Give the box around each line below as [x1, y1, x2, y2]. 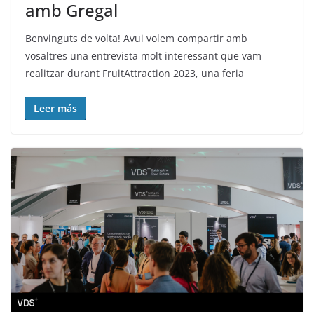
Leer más [34, 101, 77, 115]
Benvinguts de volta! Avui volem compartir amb [25, 31, 247, 45]
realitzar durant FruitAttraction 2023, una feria [25, 66, 244, 80]
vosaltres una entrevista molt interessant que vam [25, 48, 261, 62]
